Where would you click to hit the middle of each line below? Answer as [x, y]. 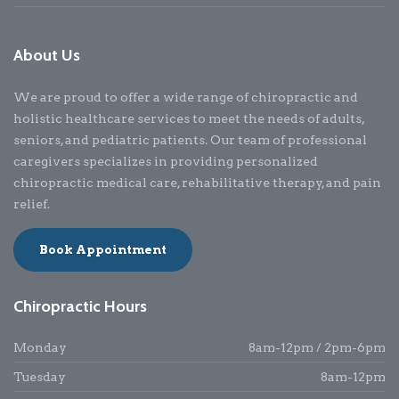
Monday [40, 347]
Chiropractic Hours [80, 306]
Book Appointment [103, 249]
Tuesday [40, 376]
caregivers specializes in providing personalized [166, 161]
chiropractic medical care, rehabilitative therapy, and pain [197, 182]
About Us [47, 55]
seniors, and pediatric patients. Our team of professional [190, 139]
